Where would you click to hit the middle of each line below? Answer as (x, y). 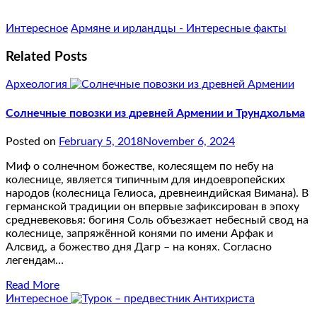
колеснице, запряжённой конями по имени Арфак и (139, 233)
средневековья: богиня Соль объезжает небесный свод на (157, 220)
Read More (33, 285)
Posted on (32, 141)
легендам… (35, 260)
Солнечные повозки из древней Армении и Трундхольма (155, 113)
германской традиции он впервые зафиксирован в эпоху (152, 206)
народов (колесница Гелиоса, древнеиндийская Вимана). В (157, 193)
